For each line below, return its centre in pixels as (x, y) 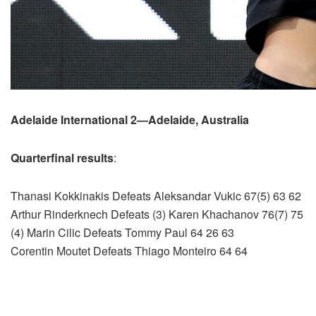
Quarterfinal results (62, 158)
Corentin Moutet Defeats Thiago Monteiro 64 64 (129, 251)
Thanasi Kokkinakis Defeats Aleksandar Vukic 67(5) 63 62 (156, 196)
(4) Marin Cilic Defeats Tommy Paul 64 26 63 (122, 233)
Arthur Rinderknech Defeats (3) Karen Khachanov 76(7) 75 (157, 214)
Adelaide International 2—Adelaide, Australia (130, 120)
